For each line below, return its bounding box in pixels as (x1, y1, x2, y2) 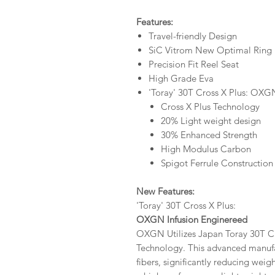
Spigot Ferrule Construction (161, 157, 273, 169)
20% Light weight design (161, 115, 261, 126)
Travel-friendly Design (149, 30, 237, 42)
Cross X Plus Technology (161, 101, 260, 112)
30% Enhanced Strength (161, 129, 257, 141)
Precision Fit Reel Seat (149, 58, 239, 70)
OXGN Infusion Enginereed (136, 214, 247, 225)
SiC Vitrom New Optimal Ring (149, 44, 272, 56)
